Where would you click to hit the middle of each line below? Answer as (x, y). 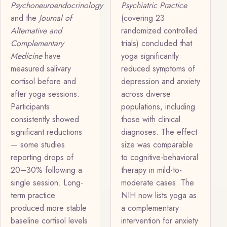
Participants (30, 106)
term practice (33, 195)
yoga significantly (150, 56)
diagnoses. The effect (159, 132)
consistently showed (45, 119)
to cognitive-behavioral (160, 157)
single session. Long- (47, 182)
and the (25, 18)
